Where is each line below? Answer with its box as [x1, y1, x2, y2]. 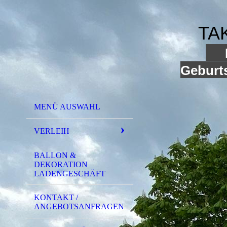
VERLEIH [34, 126, 69, 135]
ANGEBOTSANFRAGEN [34, 202, 124, 211]
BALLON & [34, 150, 76, 160]
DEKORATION [34, 160, 88, 169]
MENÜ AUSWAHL [34, 102, 100, 111]
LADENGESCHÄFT [34, 169, 105, 178]
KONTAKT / [34, 193, 78, 202]
